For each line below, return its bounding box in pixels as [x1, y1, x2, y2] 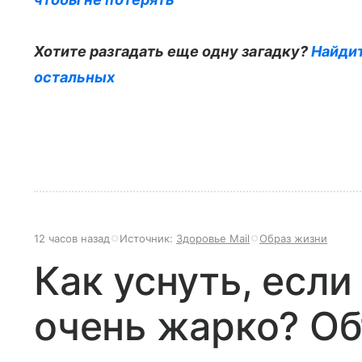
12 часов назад [34, 232, 110, 245]
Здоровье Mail [176, 232, 250, 245]
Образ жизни [259, 232, 327, 245]
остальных [34, 69, 116, 86]
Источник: [120, 232, 176, 245]
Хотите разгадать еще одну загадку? [34, 43, 311, 60]
